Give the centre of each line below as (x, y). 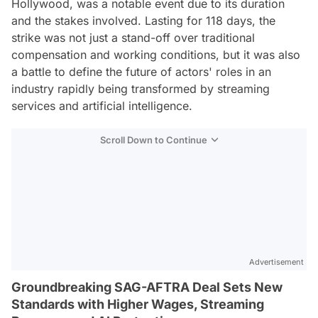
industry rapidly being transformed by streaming (141, 89)
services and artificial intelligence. (102, 106)
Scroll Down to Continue (154, 140)
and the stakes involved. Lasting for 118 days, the (143, 21)
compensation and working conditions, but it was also (156, 55)
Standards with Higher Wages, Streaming (138, 304)
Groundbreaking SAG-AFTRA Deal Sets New (147, 287)
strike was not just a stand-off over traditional (133, 38)
